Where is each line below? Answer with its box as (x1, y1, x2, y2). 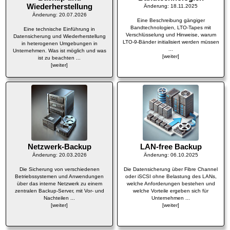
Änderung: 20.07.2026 (32, 11, 87, 17)
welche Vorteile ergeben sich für (133, 188, 209, 194)
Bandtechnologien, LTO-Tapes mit (130, 24, 212, 30)
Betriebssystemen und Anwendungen (15, 174, 104, 180)
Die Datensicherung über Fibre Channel (124, 166, 218, 172)
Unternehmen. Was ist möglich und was (12, 47, 106, 53)
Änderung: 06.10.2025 (143, 152, 198, 158)
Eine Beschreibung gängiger (137, 17, 205, 23)
